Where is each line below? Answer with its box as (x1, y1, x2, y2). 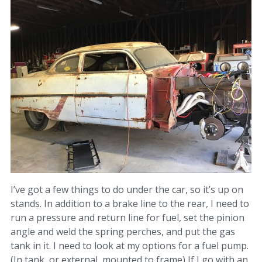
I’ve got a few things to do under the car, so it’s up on (11, 183, 243, 196)
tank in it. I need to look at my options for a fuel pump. (11, 239, 249, 253)
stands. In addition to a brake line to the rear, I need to (11, 197, 249, 211)
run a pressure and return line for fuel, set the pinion (11, 211, 244, 225)
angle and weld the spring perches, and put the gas (11, 225, 235, 239)
